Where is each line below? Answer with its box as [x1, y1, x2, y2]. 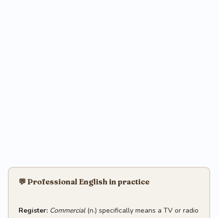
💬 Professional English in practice [18, 177, 149, 186]
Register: [18, 205, 48, 215]
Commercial [49, 205, 85, 215]
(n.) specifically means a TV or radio [85, 205, 199, 215]
